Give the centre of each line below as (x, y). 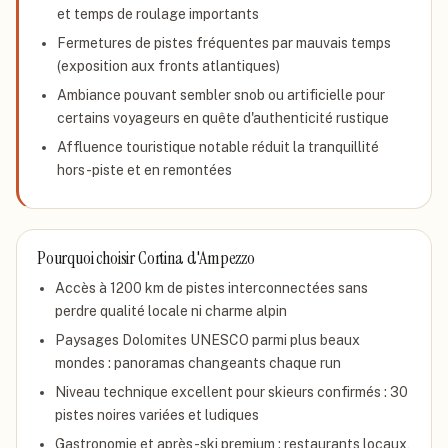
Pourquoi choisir (87, 258)
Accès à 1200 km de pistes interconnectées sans (211, 288)
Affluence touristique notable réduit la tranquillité (218, 147)
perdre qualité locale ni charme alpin (171, 311)
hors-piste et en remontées (144, 170)
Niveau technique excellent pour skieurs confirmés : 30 (231, 392)
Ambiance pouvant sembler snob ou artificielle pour (221, 95)
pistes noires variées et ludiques (157, 415)
